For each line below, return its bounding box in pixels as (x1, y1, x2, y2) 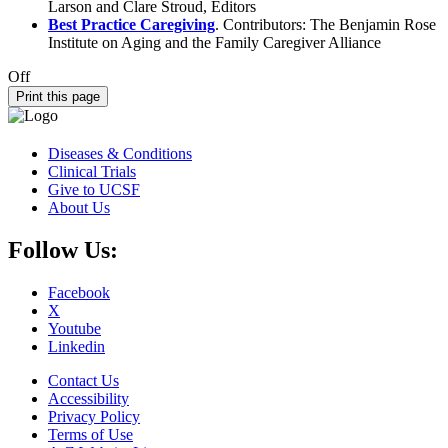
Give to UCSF (48, 180, 140, 198)
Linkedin (48, 337, 105, 355)
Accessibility (48, 389, 129, 407)
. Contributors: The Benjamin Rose (215, 15, 436, 33)
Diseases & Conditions (48, 144, 192, 162)
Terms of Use (48, 425, 133, 443)
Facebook (48, 283, 110, 301)
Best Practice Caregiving (48, 15, 215, 33)
